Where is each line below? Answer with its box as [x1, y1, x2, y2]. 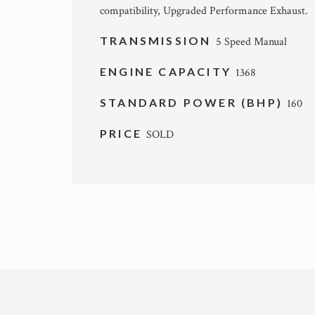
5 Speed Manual [215, 34, 287, 50]
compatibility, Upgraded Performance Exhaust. [100, 4, 308, 19]
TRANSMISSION [100, 34, 216, 48]
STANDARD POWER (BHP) [100, 96, 288, 110]
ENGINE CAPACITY [100, 65, 236, 79]
